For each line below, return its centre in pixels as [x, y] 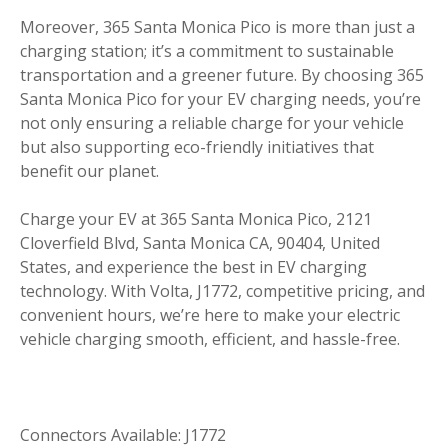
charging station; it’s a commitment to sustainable [207, 51]
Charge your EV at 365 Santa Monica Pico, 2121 [196, 219]
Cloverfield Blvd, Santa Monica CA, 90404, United [200, 243]
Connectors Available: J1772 [123, 435]
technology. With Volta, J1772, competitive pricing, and [222, 291]
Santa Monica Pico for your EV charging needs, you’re [220, 99]
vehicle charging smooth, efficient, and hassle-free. [210, 339]
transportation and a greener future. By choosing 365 [222, 75]
